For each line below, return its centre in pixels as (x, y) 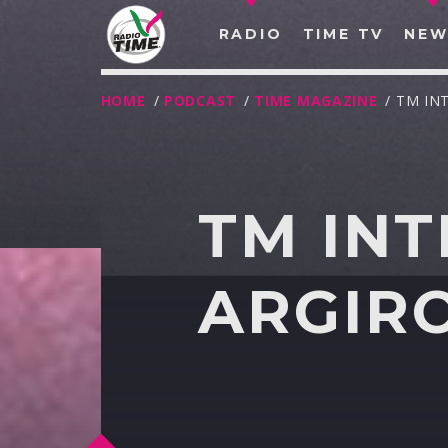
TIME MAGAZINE (316, 101)
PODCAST (200, 101)
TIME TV (343, 34)
